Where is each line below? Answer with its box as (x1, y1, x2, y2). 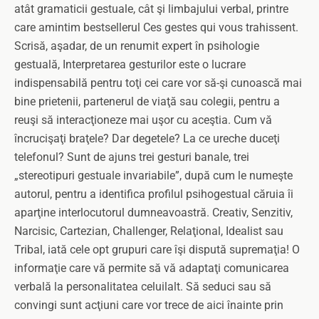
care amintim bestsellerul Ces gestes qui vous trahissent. (14, 21, 298, 34)
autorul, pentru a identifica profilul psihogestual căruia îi (14, 187, 293, 201)
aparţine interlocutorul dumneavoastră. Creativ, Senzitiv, (14, 206, 293, 219)
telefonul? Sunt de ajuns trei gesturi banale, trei (14, 150, 249, 164)
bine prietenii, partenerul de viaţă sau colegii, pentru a (14, 95, 280, 108)
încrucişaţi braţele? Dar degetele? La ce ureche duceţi (14, 132, 280, 145)
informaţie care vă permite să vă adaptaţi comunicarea (14, 261, 289, 275)
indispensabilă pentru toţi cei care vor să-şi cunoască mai (14, 76, 302, 90)
